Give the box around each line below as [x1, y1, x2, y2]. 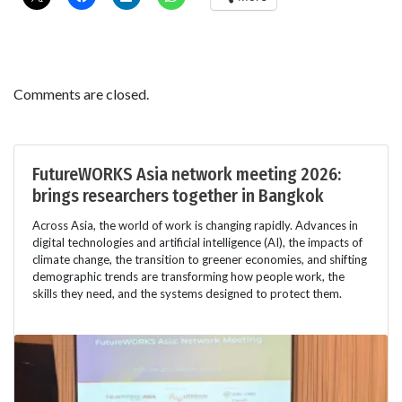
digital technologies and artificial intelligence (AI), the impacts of [32, 235, 363, 250]
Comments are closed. [13, 85, 149, 103]
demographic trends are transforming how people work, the [32, 269, 345, 284]
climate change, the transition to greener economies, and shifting [32, 252, 367, 267]
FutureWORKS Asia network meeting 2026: [32, 163, 341, 186]
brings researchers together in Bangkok [32, 185, 324, 207]
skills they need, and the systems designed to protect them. [32, 286, 342, 301]
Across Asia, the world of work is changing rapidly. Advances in [32, 218, 358, 233]
